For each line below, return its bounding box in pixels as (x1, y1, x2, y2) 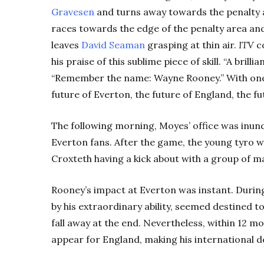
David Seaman (81, 38, 145, 51)
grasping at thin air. (145, 38, 239, 51)
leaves (51, 38, 81, 51)
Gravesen (51, 5, 94, 18)
